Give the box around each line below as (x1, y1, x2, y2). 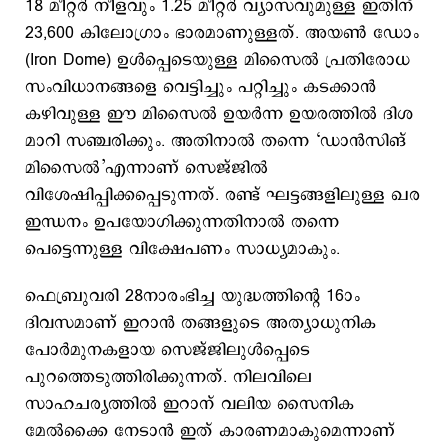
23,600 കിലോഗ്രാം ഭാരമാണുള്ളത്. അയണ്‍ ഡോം (25, 21, 419, 45)
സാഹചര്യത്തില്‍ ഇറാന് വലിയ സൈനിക (25, 392, 354, 416)
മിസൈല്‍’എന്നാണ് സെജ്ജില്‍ (25, 156, 268, 180)
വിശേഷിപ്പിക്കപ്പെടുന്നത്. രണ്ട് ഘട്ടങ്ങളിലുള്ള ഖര (25, 183, 420, 207)
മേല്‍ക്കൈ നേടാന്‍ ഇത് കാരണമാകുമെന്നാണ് (25, 419, 395, 443)
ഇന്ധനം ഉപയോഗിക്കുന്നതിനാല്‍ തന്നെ (25, 210, 339, 234)
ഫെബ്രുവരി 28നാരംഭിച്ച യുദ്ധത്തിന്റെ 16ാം (25, 284, 360, 308)
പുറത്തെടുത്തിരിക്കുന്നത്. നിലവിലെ (25, 365, 312, 389)
